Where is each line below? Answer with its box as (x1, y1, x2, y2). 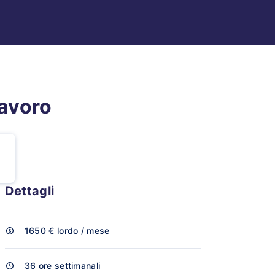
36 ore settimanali (24, 260, 101, 271)
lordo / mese (56, 225, 110, 236)
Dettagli (4, 184, 55, 198)
